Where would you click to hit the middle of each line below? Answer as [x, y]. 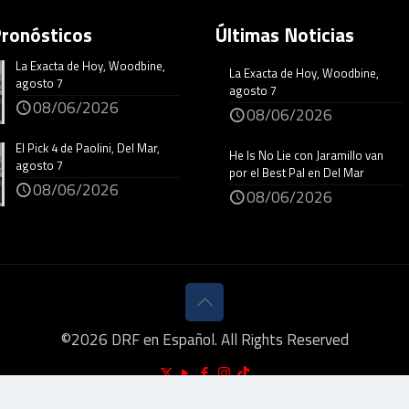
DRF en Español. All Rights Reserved [228, 340]
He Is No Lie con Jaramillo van [306, 156]
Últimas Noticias [285, 35]
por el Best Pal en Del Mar [297, 173]
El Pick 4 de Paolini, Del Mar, [88, 148]
